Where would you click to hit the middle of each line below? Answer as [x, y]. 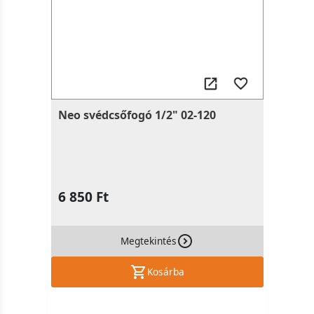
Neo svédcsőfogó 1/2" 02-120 [137, 115]
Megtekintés [149, 241]
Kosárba [165, 272]
